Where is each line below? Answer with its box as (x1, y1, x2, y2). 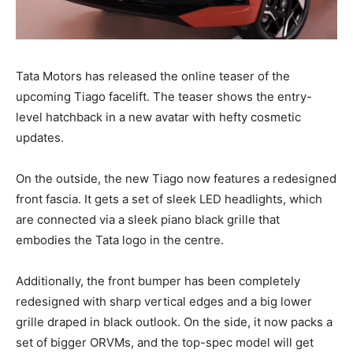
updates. (16, 130, 64, 146)
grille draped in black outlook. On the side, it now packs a (16, 314, 333, 330)
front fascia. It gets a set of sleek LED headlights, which (16, 191, 322, 207)
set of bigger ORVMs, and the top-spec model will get (16, 335, 314, 351)
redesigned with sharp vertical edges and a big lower (16, 294, 312, 310)
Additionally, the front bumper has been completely (16, 273, 300, 289)
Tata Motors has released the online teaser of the (16, 69, 290, 84)
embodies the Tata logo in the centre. (16, 232, 224, 248)
